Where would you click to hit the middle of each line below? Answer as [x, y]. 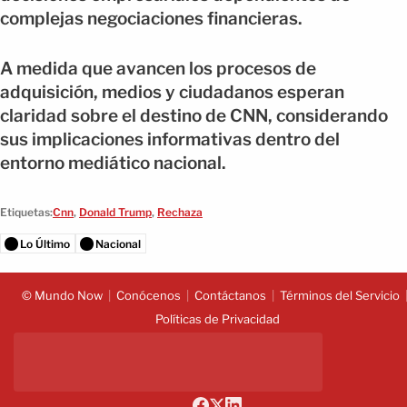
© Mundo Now [62, 296]
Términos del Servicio [339, 296]
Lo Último [45, 244]
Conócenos [148, 296]
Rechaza [180, 213]
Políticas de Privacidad [217, 319]
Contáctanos [230, 296]
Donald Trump [115, 213]
